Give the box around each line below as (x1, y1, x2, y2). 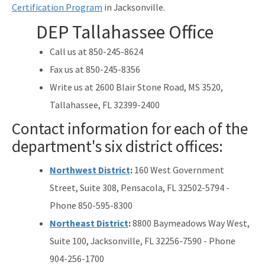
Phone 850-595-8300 (49, 199, 132, 211)
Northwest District (49, 163, 130, 176)
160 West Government (134, 163, 224, 176)
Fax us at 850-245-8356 (49, 63, 140, 75)
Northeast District (49, 216, 128, 229)
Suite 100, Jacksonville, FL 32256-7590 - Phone (49, 234, 235, 247)
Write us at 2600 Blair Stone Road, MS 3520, (49, 80, 223, 93)
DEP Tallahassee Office (35, 20, 214, 44)
